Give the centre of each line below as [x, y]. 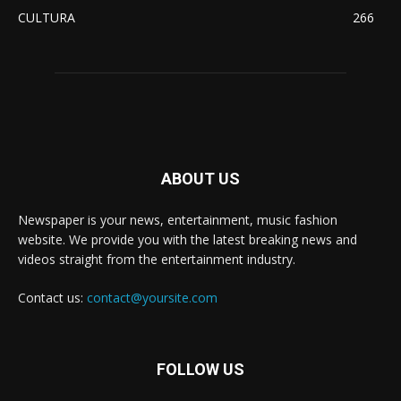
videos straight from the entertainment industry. [157, 259]
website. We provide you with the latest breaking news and [188, 239]
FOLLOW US [200, 369]
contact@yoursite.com [152, 297]
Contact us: [52, 297]
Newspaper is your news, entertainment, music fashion [178, 219]
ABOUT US [200, 178]
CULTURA [47, 17]
